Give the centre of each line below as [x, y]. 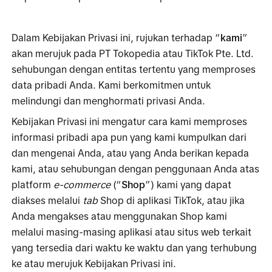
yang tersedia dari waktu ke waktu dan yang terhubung [134, 247]
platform [33, 184]
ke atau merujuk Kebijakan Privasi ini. [94, 263]
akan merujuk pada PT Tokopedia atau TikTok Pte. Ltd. [133, 53]
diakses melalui [47, 200]
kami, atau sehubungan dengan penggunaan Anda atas [136, 168]
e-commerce [82, 184]
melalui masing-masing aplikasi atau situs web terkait [132, 232]
